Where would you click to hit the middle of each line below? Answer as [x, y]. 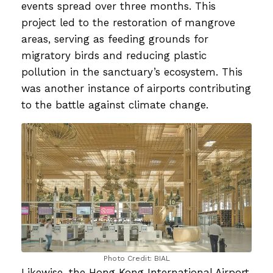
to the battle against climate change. [115, 105]
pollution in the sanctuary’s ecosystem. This [132, 72]
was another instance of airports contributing [136, 88]
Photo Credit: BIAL [136, 258]
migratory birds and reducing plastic [114, 55]
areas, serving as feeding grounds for [115, 39]
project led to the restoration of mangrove [128, 22]
